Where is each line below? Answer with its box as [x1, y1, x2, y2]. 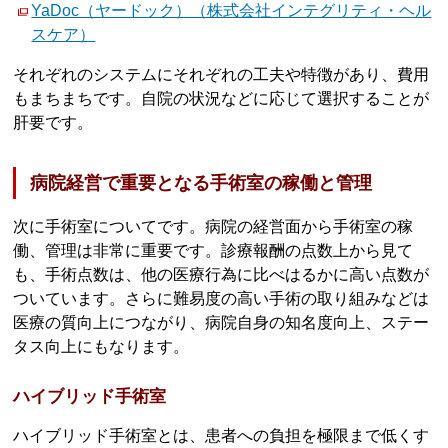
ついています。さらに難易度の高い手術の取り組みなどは [13, 290, 430, 308]
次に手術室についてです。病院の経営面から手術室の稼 [13, 218, 414, 236]
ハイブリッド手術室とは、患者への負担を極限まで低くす [13, 426, 430, 444]
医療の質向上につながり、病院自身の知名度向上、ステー [13, 314, 430, 332]
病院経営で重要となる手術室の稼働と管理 [30, 173, 373, 194]
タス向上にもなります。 [13, 338, 190, 356]
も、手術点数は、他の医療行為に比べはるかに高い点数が [13, 266, 430, 284]
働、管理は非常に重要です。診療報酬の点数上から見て [13, 242, 414, 260]
